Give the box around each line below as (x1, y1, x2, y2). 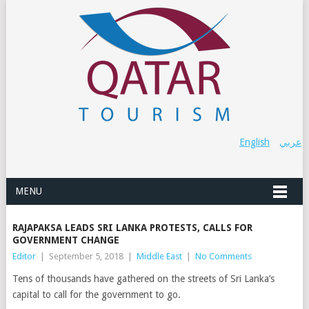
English (239, 137, 270, 148)
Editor (12, 251, 36, 261)
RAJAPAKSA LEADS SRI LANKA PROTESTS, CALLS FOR (12, 222, 252, 233)
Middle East (136, 251, 182, 261)
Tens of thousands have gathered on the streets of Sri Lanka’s (12, 273, 275, 284)
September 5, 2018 (48, 251, 123, 261)
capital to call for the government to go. (12, 289, 181, 300)
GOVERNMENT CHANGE (12, 235, 119, 246)
